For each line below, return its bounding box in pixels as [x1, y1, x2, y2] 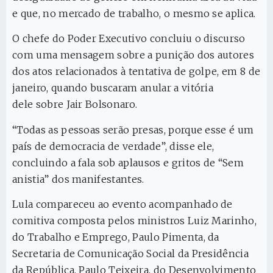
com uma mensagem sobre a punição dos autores [12, 49, 255, 62]
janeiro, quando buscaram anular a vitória [12, 82, 214, 94]
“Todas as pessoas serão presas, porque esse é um [12, 123, 254, 136]
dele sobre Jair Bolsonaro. [12, 98, 138, 111]
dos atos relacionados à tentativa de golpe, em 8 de [12, 65, 261, 78]
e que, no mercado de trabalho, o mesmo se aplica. [12, 7, 259, 20]
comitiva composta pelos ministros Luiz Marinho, [12, 214, 257, 227]
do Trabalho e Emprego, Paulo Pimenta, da [12, 231, 219, 244]
